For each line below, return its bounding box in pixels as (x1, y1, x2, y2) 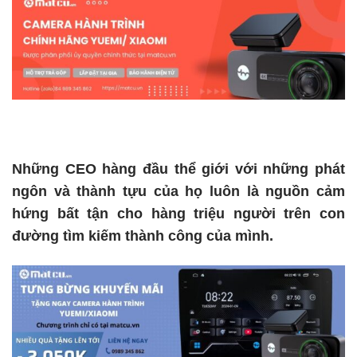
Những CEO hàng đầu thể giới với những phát (12, 161, 345, 178)
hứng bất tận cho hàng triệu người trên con (12, 206, 345, 222)
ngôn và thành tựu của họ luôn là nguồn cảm (12, 183, 345, 200)
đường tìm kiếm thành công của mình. (12, 228, 273, 245)
